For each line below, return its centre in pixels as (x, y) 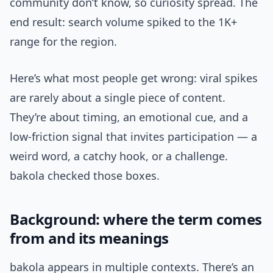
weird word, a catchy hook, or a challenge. (119, 156)
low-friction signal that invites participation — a (133, 137)
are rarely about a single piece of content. (118, 98)
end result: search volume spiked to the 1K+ (123, 22)
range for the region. (63, 42)
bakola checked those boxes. (85, 176)
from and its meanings (89, 238)
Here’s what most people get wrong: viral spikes (134, 78)
